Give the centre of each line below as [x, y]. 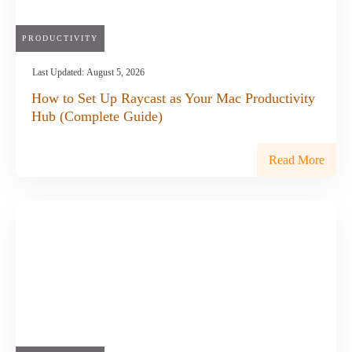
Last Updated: [59, 72]
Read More [297, 159]
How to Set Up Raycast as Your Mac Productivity [173, 98]
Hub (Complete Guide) [97, 116]
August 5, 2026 [115, 72]
